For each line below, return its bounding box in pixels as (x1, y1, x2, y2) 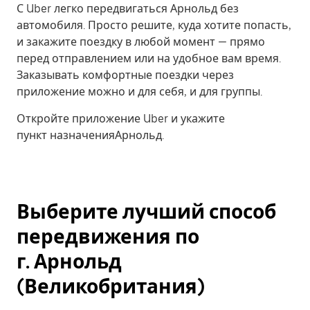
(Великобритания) (17, 275, 205, 298)
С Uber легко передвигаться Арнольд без (17, 2, 239, 15)
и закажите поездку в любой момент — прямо (17, 35, 265, 48)
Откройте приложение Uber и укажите (17, 112, 225, 125)
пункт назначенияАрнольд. (17, 129, 164, 142)
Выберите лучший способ (17, 200, 276, 224)
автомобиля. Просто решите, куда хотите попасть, (17, 19, 291, 32)
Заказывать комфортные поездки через (17, 69, 234, 82)
